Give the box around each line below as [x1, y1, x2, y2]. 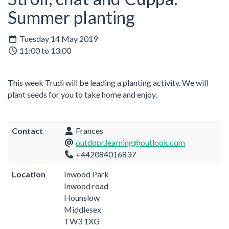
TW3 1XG [64, 216, 100, 226]
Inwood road [64, 180, 108, 191]
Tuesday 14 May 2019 [18, 33, 98, 43]
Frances [74, 125, 103, 135]
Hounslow [64, 192, 100, 202]
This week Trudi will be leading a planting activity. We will [8, 77, 208, 87]
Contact [12, 125, 43, 135]
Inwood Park [64, 169, 109, 179]
